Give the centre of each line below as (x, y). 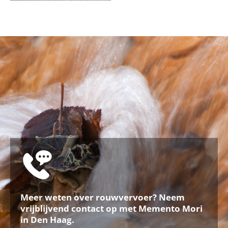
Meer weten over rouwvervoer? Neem (103, 197)
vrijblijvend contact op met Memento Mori (111, 208)
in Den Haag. (47, 219)
